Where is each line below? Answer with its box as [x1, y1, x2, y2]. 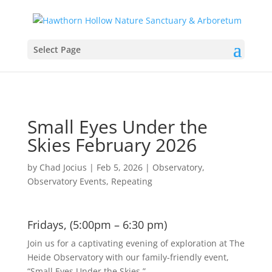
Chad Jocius [39, 161, 87, 173]
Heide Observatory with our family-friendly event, [27, 251, 229, 263]
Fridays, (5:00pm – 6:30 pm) [27, 217, 167, 232]
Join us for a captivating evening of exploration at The [27, 237, 245, 249]
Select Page [33, 43, 81, 55]
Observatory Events [27, 175, 106, 187]
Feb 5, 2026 [96, 161, 143, 173]
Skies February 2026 [27, 132, 197, 157]
